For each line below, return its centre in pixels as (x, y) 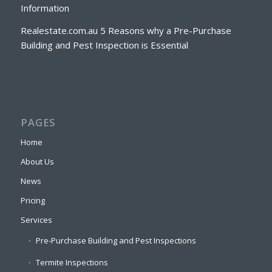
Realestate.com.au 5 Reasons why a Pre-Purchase (126, 31)
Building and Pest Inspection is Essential (104, 45)
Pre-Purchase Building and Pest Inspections (116, 240)
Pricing (32, 200)
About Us (37, 161)
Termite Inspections (72, 262)
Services (36, 219)
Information (45, 8)
